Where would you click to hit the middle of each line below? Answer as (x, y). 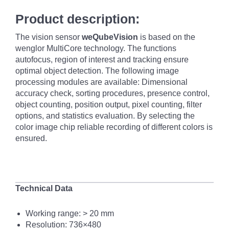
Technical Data (44, 188)
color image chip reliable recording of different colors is (114, 127)
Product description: (77, 19)
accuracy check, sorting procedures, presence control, (112, 93)
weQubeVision (110, 37)
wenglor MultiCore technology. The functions (96, 48)
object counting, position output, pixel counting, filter (109, 105)
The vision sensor (49, 37)
